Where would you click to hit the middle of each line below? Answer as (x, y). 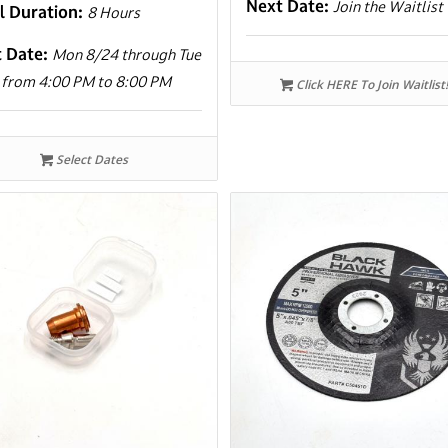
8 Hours (114, 12)
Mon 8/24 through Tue (127, 54)
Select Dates (90, 159)
